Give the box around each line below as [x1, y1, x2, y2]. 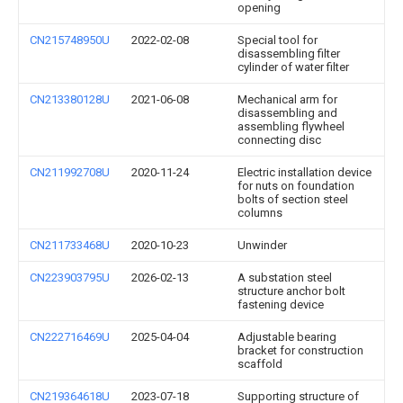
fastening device [237, 298, 324, 311]
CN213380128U [30, 93, 110, 106]
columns [237, 206, 282, 219]
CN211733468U [30, 238, 110, 252]
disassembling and [237, 106, 337, 120]
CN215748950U [30, 33, 110, 47]
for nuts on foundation [237, 179, 354, 193]
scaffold [237, 357, 282, 371]
